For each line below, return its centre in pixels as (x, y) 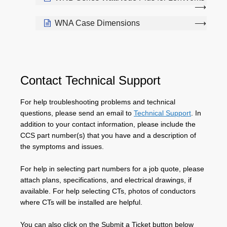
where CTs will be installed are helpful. (81, 202)
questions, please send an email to (77, 113)
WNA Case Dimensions (97, 23)
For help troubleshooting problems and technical (98, 102)
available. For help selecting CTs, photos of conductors (108, 191)
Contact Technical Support (90, 80)
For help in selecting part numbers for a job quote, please (112, 168)
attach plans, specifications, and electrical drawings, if (106, 180)
